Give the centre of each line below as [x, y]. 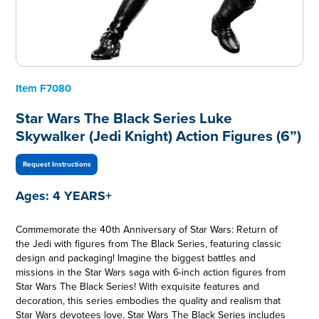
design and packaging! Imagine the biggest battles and [136, 258]
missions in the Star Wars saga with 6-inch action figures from [151, 273]
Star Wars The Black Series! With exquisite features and [138, 287]
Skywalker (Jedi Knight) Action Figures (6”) [159, 137]
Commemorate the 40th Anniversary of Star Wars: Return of [147, 230]
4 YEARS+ [83, 196]
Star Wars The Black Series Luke [124, 119]
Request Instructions [57, 164]
